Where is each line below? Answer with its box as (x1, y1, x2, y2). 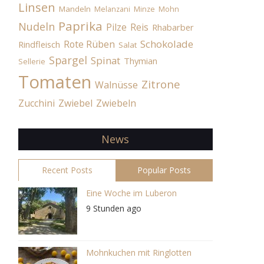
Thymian (123, 55, 157, 67)
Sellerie (18, 57, 45, 67)
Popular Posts (137, 164, 191, 176)
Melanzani (94, 4, 130, 14)
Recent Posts (41, 164, 93, 176)
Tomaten (18, 70, 91, 94)
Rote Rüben (63, 38, 115, 51)
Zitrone (141, 77, 180, 91)
